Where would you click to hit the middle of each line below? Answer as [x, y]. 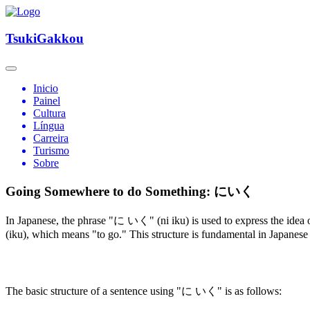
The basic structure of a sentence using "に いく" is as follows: [144, 291]
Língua [49, 126]
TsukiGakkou [45, 38]
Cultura [49, 113]
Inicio [46, 89]
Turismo [51, 151]
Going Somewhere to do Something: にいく [129, 192]
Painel [47, 101]
